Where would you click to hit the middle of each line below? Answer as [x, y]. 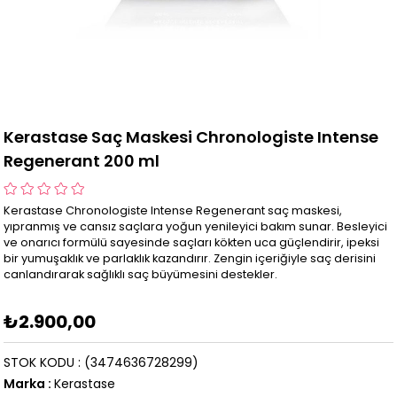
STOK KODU [39, 363]
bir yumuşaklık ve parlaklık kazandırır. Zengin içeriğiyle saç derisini [190, 259]
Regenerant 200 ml [82, 161]
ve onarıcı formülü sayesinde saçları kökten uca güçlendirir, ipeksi [192, 243]
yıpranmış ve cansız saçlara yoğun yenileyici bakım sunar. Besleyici [196, 227]
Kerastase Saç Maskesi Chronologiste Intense [191, 137]
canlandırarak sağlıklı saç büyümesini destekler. [141, 275]
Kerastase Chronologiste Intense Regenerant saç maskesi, [173, 211]
